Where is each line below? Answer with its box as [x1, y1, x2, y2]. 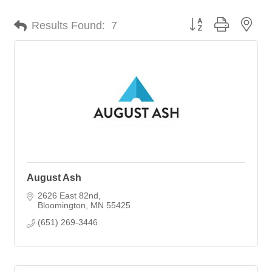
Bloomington [37, 200, 86, 210]
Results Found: [32, 19, 105, 32]
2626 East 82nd [37, 190, 98, 200]
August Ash [27, 172, 81, 183]
